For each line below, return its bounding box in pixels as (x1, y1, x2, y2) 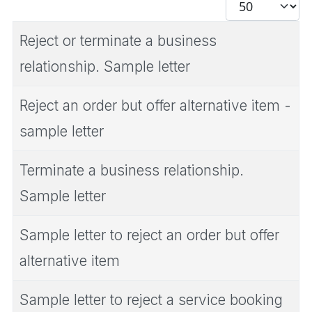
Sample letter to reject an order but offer (19, 226, 279, 244)
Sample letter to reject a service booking (19, 291, 283, 309)
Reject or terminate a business (19, 32, 217, 50)
